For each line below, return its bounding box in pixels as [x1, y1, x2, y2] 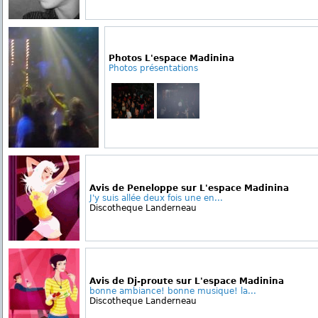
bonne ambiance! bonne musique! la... [89, 286, 256, 297]
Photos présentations [109, 63, 198, 74]
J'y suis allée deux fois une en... [89, 193, 223, 204]
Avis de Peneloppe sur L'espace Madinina [89, 183, 289, 194]
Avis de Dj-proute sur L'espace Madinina [89, 276, 284, 287]
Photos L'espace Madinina [109, 53, 234, 64]
